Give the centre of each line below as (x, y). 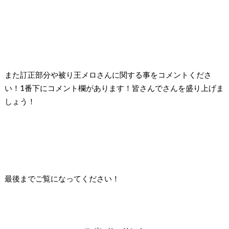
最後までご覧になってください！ (62, 179)
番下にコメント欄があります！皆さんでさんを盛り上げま (124, 88)
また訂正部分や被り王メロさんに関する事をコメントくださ (108, 74)
